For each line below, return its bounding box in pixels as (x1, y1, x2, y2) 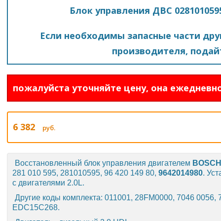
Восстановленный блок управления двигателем (15, 159, 192, 167)
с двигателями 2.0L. (12, 179, 84, 187)
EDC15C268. (12, 203, 60, 212)
